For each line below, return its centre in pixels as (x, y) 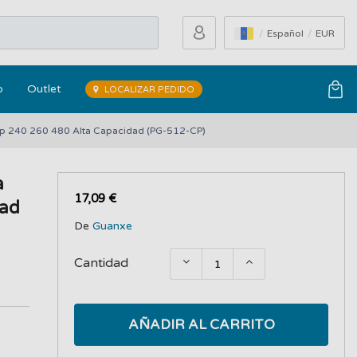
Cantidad (102, 263)
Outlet (44, 89)
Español (286, 33)
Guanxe (113, 226)
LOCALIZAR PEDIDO (148, 90)
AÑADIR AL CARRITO (201, 325)
